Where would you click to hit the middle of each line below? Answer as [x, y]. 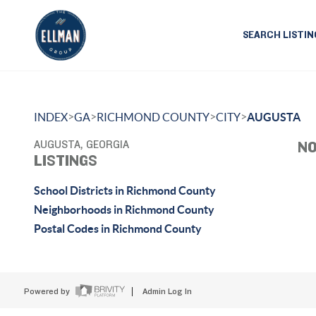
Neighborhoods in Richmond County [124, 209]
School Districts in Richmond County [125, 190]
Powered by [48, 292]
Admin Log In [167, 292]
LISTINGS [66, 161]
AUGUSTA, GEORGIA [81, 145]
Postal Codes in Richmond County [118, 229]
